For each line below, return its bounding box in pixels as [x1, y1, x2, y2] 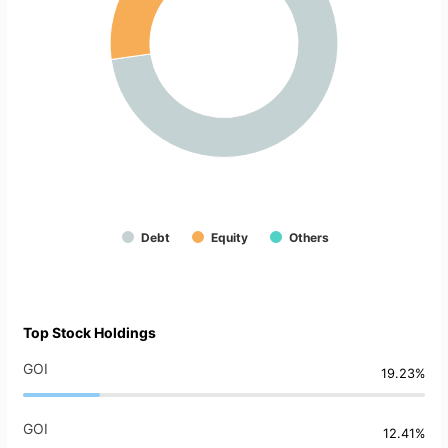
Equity [211, 230, 248, 246]
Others [289, 230, 329, 246]
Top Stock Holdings [23, 324, 156, 342]
